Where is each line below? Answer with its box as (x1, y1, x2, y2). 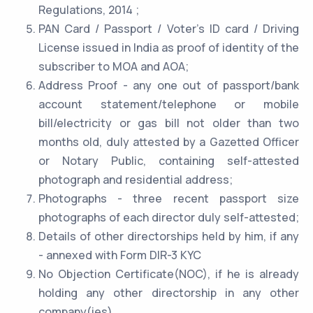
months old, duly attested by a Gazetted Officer (38, 134, 299, 150)
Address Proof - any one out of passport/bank (38, 78, 299, 94)
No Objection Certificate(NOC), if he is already (38, 266, 299, 282)
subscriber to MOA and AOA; (38, 59, 189, 75)
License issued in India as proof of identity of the (38, 40, 299, 56)
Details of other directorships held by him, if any (38, 228, 299, 245)
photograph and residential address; (38, 172, 233, 188)
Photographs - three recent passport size (38, 191, 299, 207)
